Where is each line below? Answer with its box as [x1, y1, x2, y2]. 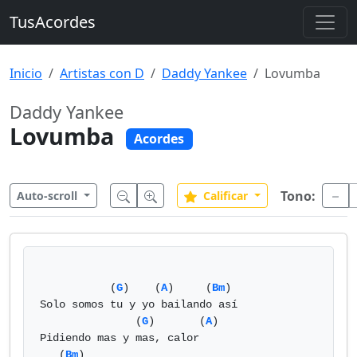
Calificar [202, 188, 248, 203]
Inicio [10, 65, 42, 82]
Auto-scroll [17, 188, 80, 203]
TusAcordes [10, 11, 96, 33]
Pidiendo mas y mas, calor [40, 331, 199, 344]
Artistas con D [60, 65, 144, 82]
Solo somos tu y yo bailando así [40, 298, 237, 311]
